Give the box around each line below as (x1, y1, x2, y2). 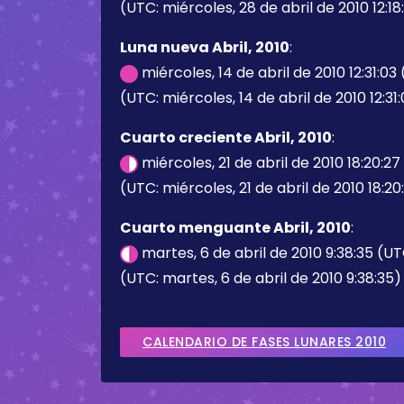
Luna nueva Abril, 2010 (120, 37, 289, 58)
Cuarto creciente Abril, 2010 (120, 127, 332, 148)
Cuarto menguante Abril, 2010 (120, 217, 351, 238)
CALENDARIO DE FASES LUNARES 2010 (142, 333, 386, 351)
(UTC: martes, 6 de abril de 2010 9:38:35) (120, 268, 401, 289)
